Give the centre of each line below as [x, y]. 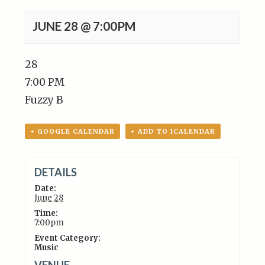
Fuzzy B [44, 100]
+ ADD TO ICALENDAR [173, 131]
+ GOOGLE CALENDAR [73, 131]
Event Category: [67, 238]
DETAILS [55, 172]
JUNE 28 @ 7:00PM [85, 26]
